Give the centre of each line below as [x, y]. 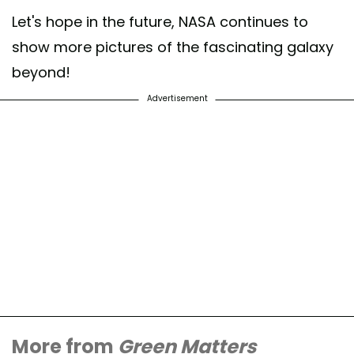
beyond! [41, 72]
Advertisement [177, 98]
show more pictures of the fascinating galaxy [173, 47]
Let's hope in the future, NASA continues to [160, 21]
